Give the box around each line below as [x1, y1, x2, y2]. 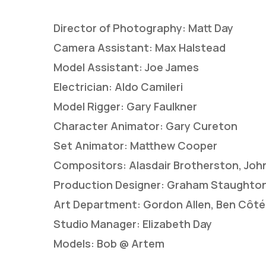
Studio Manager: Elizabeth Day [53, 216, 212, 231]
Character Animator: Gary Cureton [53, 118, 237, 133]
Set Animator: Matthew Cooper [53, 138, 217, 153]
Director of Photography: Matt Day [53, 20, 233, 35]
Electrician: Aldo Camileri [53, 79, 183, 94]
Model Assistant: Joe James [53, 59, 199, 74]
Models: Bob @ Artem [53, 236, 164, 251]
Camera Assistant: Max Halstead [53, 40, 226, 55]
